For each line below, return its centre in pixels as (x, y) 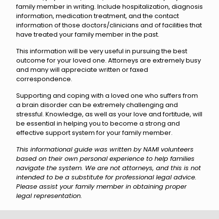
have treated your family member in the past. (88, 34)
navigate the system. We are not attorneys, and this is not (109, 168)
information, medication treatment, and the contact (98, 16)
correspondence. (44, 79)
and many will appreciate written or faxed (82, 70)
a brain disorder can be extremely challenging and (97, 105)
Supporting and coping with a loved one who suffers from (107, 96)
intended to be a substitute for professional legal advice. (106, 177)
